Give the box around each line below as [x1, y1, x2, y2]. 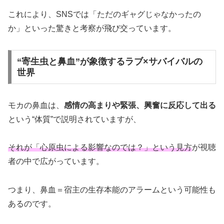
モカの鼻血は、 [8, 100, 64, 109]
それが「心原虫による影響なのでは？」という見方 [8, 143, 192, 152]
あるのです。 [8, 199, 56, 208]
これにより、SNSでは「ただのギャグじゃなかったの [8, 10, 201, 19]
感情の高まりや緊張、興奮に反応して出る [64, 100, 216, 109]
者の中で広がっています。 [8, 157, 104, 166]
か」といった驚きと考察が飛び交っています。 [8, 24, 176, 33]
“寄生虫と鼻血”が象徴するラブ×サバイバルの [16, 56, 202, 66]
